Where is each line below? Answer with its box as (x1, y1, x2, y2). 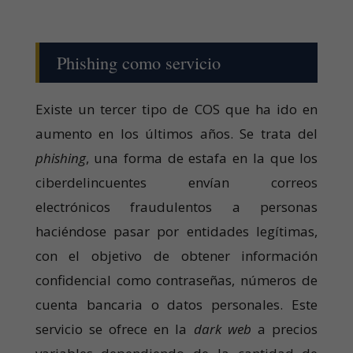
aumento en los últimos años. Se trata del (35, 124, 318, 143)
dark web (193, 319, 251, 338)
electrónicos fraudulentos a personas (35, 197, 318, 216)
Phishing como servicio (56, 50, 221, 74)
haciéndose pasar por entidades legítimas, (35, 221, 318, 240)
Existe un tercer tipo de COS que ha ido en (35, 99, 318, 118)
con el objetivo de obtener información (35, 246, 318, 265)
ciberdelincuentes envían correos (35, 173, 318, 191)
